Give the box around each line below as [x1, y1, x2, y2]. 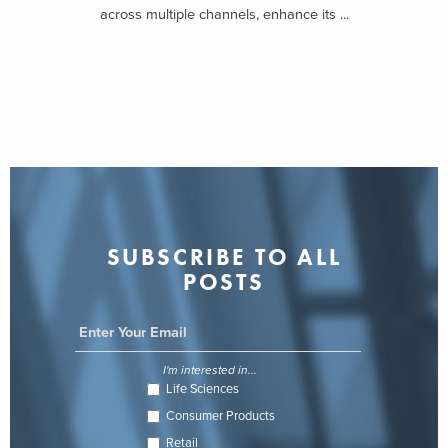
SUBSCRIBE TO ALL [106, 242, 342, 272]
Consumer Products [165, 408, 275, 425]
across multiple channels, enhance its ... [99, 6, 349, 24]
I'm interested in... [163, 363, 257, 378]
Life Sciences [165, 381, 239, 398]
